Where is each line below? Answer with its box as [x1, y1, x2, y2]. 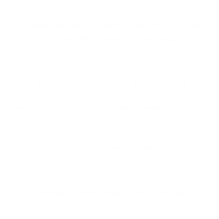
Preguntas [37, 75, 80, 88]
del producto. [7, 126, 49, 135]
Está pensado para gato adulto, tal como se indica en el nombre [7, 118, 208, 128]
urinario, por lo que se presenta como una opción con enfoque [7, 165, 203, 175]
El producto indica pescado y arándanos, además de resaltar [7, 204, 198, 214]
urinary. [7, 173, 31, 182]
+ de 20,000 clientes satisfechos [45, 33, 174, 44]
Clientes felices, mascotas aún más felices [17, 19, 202, 32]
